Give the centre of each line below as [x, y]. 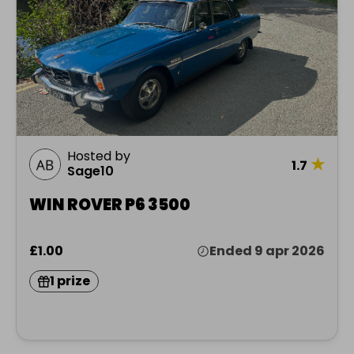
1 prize [70, 281]
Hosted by [99, 156]
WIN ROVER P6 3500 [110, 205]
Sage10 [90, 171]
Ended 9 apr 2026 [267, 251]
